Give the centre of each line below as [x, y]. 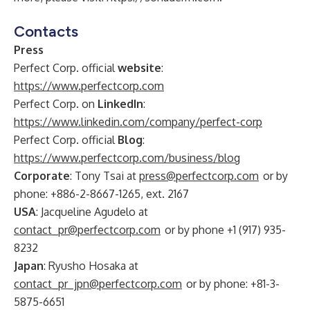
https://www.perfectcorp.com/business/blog [127, 158]
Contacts [46, 31]
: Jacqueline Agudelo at [92, 212]
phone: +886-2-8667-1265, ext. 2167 [101, 194]
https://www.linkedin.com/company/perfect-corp [138, 122]
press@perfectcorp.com [199, 176]
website [139, 68]
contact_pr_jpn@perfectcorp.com [98, 284]
